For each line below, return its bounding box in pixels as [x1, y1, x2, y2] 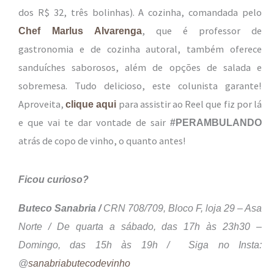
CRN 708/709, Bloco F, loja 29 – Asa [103, 202, 262, 213]
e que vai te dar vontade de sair [18, 116, 170, 129]
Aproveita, [18, 98, 66, 111]
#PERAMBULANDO [170, 117, 262, 128]
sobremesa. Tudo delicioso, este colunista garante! [18, 80, 262, 92]
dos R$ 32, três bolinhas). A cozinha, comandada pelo [18, 6, 262, 19]
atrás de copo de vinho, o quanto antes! [18, 135, 186, 147]
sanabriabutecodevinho [28, 257, 130, 268]
